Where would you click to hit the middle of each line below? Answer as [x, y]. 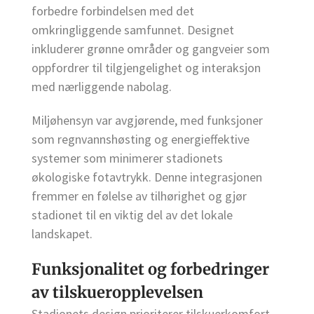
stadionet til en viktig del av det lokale [132, 214]
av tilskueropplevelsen [117, 292]
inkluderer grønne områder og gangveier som [151, 48]
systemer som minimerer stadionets [127, 158]
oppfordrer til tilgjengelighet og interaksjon [146, 67]
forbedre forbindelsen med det [113, 11]
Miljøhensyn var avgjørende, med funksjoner [147, 120]
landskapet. [62, 233]
